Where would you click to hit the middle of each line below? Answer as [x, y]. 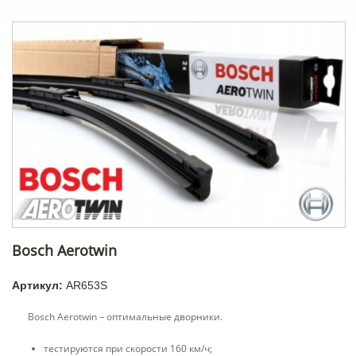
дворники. [197, 317]
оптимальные [139, 317]
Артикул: [39, 286]
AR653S [87, 286]
